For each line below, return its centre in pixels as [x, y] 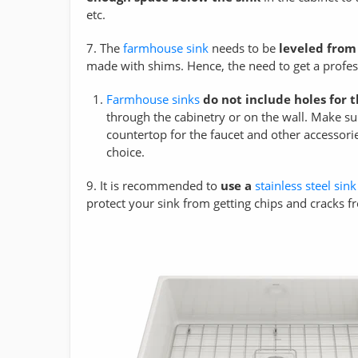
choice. [125, 151]
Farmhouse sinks [153, 99]
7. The [105, 48]
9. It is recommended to [153, 185]
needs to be [244, 48]
